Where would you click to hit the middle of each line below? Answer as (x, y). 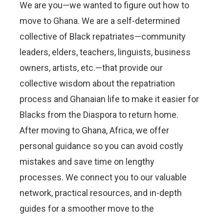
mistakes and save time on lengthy (87, 161)
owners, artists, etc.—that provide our (91, 67)
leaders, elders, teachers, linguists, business (105, 52)
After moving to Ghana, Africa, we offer (94, 130)
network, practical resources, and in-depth (101, 193)
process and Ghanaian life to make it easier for (109, 99)
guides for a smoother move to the (87, 208)
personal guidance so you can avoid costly (101, 146)
